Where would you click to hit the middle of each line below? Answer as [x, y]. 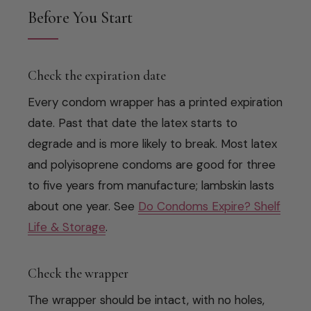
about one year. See [83, 206]
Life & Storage [67, 227]
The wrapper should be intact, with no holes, [146, 300]
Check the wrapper [78, 273]
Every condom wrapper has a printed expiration [155, 102]
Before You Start [81, 17]
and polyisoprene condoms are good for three [152, 164]
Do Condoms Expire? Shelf [209, 206]
